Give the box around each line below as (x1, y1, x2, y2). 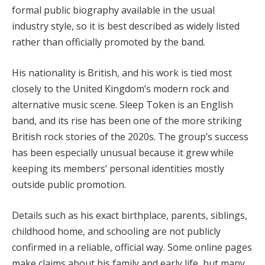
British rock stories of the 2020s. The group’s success (12, 130, 248, 143)
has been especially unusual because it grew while (12, 146, 234, 159)
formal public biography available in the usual (12, 4, 215, 17)
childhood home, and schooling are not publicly (12, 224, 221, 238)
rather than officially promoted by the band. (12, 35, 205, 49)
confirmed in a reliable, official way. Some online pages (12, 240, 252, 254)
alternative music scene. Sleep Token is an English (12, 98, 233, 111)
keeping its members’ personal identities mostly (12, 161, 224, 175)
